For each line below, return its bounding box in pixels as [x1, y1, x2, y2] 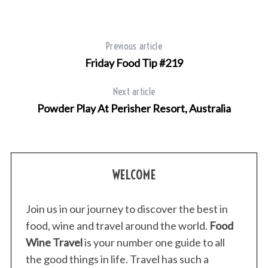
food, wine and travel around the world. [25, 219, 209, 233]
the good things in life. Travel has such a [25, 252, 209, 266]
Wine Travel [25, 236, 83, 249]
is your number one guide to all [82, 236, 225, 249]
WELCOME [112, 167, 156, 183]
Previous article [105, 40, 163, 53]
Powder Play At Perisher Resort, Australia [37, 102, 231, 115]
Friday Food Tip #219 [85, 56, 183, 70]
